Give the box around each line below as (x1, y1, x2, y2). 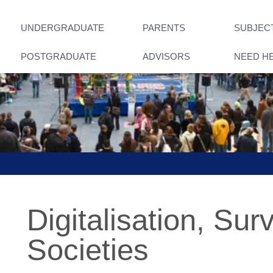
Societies (27, 233, 149, 266)
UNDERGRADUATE (21, 23, 104, 33)
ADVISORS (143, 51, 190, 62)
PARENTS (143, 23, 185, 33)
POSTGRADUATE (21, 51, 96, 62)
